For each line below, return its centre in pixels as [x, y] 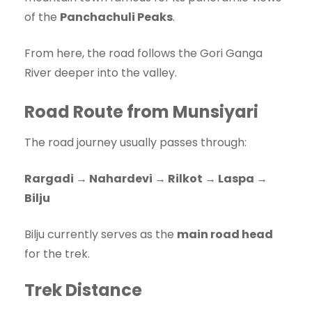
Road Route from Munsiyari [141, 112]
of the [42, 17]
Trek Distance [83, 290]
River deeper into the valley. [101, 73]
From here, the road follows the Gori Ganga [143, 54]
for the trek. [57, 254]
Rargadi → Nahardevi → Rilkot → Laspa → [146, 179]
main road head [225, 235]
